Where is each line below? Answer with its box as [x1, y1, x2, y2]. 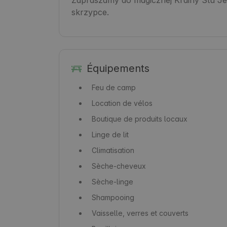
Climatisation [92, 145, 134, 155]
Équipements [86, 62, 149, 74]
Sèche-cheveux [92, 161, 146, 170]
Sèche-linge [92, 177, 133, 186]
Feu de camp [92, 83, 136, 92]
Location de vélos [92, 98, 153, 107]
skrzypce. [71, 7, 114, 17]
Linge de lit [92, 130, 129, 139]
